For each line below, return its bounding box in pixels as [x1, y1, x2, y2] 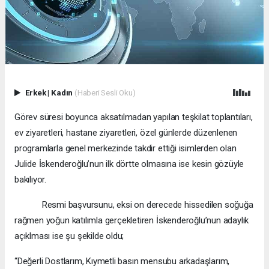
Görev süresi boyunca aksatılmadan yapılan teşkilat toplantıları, [14, 111, 253, 122]
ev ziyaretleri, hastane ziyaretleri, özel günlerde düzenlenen [14, 127, 238, 138]
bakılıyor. [14, 174, 47, 185]
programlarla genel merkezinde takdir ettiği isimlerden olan [14, 142, 237, 154]
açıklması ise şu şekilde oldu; [14, 230, 124, 241]
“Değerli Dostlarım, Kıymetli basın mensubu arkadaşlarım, [14, 255, 230, 267]
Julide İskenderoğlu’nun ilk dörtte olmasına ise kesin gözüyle [14, 158, 244, 169]
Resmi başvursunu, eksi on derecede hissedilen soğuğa [14, 199, 253, 210]
